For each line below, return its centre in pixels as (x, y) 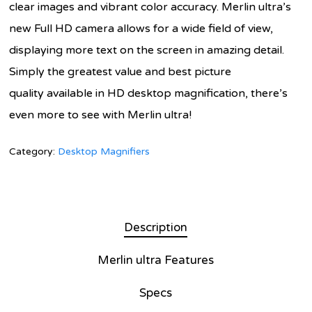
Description (156, 227)
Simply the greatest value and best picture (120, 71)
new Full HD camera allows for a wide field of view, (141, 28)
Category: (34, 151)
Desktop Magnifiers (104, 151)
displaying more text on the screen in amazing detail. (147, 50)
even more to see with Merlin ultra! (101, 115)
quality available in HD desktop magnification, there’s (149, 93)
